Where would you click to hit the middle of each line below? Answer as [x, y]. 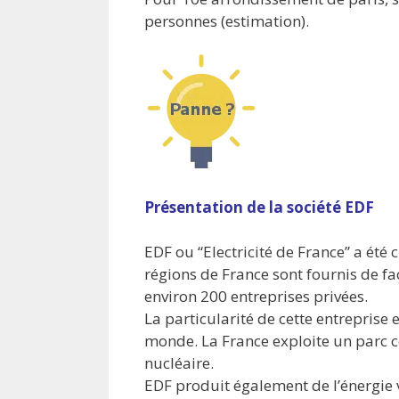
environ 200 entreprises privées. [256, 297]
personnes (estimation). [227, 20]
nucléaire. [179, 363]
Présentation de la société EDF [259, 207]
